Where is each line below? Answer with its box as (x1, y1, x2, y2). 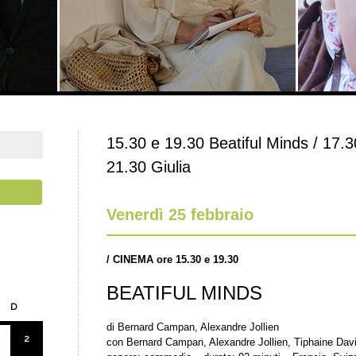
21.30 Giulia (106, 158, 191, 176)
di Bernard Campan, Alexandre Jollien (106, 321, 279, 333)
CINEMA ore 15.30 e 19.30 (113, 253, 238, 265)
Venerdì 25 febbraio (106, 206, 253, 223)
